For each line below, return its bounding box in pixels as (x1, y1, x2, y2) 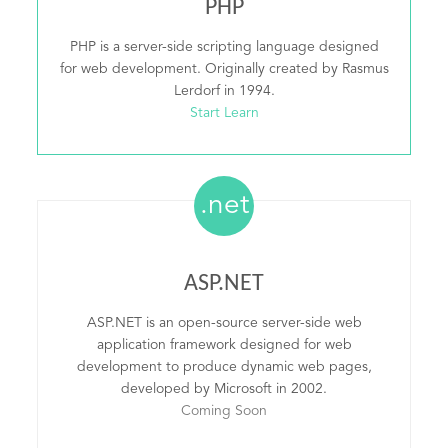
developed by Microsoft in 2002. (121, 382, 327, 396)
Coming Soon (181, 404, 267, 418)
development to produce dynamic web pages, (76, 360, 372, 374)
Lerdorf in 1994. (173, 84, 275, 98)
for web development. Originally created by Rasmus (59, 62, 389, 76)
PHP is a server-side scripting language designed (69, 40, 379, 54)
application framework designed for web (96, 338, 352, 352)
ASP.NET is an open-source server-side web (86, 316, 362, 330)
